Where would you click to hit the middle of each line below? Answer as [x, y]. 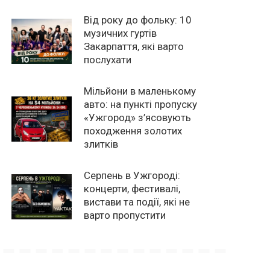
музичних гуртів [121, 33]
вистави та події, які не [137, 202]
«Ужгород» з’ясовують [138, 118]
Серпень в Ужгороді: [132, 176]
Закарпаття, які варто [134, 47]
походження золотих [133, 131]
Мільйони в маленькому [140, 91]
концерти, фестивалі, [132, 189]
